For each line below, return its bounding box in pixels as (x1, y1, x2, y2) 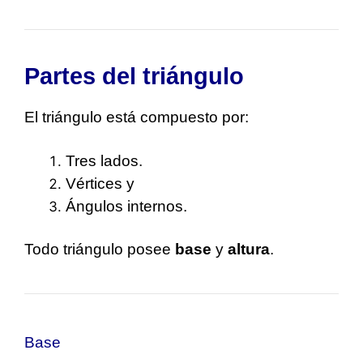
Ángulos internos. (66, 197, 187, 215)
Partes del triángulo (24, 63, 244, 90)
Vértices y (66, 174, 135, 192)
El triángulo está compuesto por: (24, 109, 249, 126)
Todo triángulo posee (24, 241, 175, 258)
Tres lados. (66, 152, 143, 169)
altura (228, 241, 270, 258)
